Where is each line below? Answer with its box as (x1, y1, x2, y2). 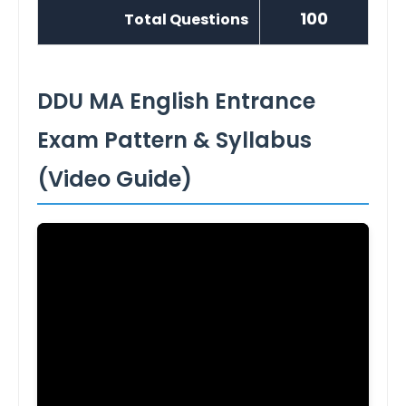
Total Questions (124, 9, 248, 30)
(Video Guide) (37, 164, 192, 194)
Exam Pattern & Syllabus (37, 125, 312, 155)
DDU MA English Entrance (37, 86, 315, 116)
